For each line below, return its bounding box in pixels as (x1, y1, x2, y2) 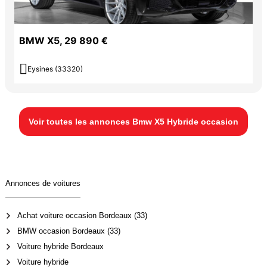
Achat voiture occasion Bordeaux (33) (17, 211, 147, 221)
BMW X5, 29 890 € (19, 35, 108, 47)
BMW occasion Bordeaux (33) (17, 226, 120, 236)
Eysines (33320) (27, 64, 83, 74)
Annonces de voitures (5, 179, 80, 188)
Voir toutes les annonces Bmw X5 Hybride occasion (29, 117, 238, 127)
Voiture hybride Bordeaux (17, 242, 104, 252)
